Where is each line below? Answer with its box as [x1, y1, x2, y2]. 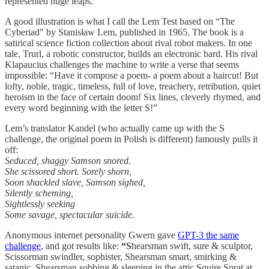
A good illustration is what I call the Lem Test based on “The [5, 16, 235, 26]
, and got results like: [41, 240, 121, 251]
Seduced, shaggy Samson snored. [5, 155, 131, 166]
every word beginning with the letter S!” [5, 102, 157, 113]
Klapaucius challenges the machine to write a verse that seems [5, 59, 239, 70]
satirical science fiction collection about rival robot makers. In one [5, 37, 252, 48]
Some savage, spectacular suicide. [5, 209, 134, 220]
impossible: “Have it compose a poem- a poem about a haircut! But [5, 70, 258, 80]
